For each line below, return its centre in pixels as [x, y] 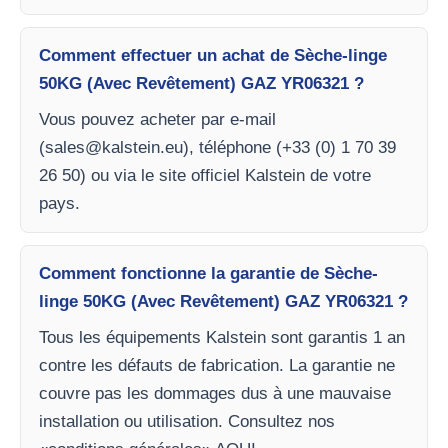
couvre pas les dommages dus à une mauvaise [215, 393]
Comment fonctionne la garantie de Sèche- [208, 273]
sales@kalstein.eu [114, 147]
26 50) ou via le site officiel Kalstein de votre [205, 175]
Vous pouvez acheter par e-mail [157, 119]
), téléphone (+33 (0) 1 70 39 [289, 147]
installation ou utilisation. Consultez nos [187, 421]
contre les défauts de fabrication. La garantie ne [217, 365]
